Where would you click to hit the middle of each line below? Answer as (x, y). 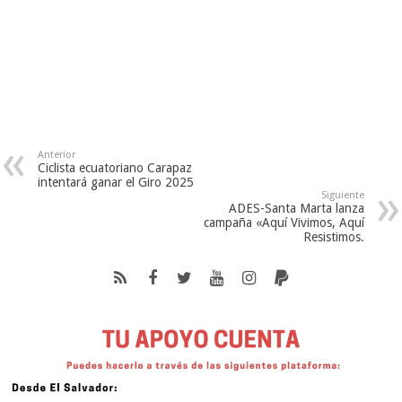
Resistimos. (333, 236)
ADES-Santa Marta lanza (296, 208)
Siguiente (342, 195)
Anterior (57, 154)
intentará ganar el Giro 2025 (116, 182)
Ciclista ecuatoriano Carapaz (115, 167)
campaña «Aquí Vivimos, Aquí (284, 222)
